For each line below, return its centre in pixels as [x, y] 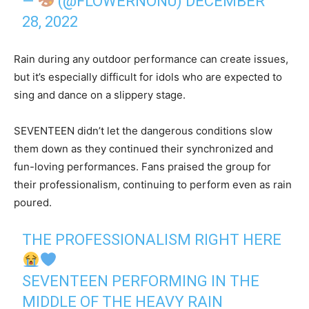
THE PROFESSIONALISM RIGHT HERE [152, 239]
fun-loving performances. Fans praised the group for [142, 166]
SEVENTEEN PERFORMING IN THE [141, 281]
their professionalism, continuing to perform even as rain [153, 184]
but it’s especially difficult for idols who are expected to [148, 77]
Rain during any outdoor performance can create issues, [151, 59]
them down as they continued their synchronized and [143, 148]
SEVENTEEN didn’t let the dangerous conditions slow [143, 130]
